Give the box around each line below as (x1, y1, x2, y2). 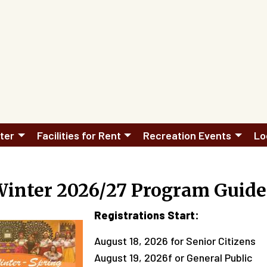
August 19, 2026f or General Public (94, 251, 252, 265)
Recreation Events (143, 128, 231, 142)
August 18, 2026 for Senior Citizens (94, 234, 256, 248)
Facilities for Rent (36, 128, 121, 142)
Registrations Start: (94, 209, 199, 222)
